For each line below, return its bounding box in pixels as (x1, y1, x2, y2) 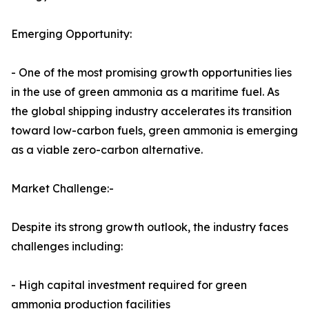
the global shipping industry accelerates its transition (11, 104, 292, 119)
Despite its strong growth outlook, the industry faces (11, 220, 288, 235)
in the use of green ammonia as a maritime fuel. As (11, 85, 279, 99)
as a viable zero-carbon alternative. (11, 143, 203, 157)
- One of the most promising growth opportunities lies (11, 66, 292, 80)
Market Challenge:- (11, 181, 114, 196)
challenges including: (11, 239, 123, 254)
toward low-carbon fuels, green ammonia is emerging (11, 123, 298, 138)
